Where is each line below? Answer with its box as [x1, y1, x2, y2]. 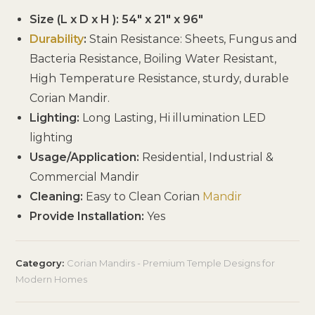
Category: [15, 257, 67, 269]
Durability [30, 32, 84, 46]
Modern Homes [15, 273, 88, 285]
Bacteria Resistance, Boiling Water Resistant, [30, 51, 277, 65]
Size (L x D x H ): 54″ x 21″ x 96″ [30, 12, 204, 26]
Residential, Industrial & [142, 150, 274, 164]
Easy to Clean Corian [86, 189, 203, 203]
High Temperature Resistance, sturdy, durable [30, 71, 290, 85]
